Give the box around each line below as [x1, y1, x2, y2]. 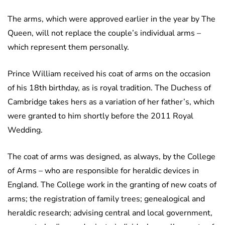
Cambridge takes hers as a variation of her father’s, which [8, 96, 214, 108]
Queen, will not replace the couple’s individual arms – [8, 28, 201, 39]
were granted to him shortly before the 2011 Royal [8, 110, 193, 122]
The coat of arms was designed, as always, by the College [8, 151, 215, 163]
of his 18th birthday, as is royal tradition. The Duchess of [8, 82, 211, 94]
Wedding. [8, 125, 43, 136]
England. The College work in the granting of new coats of [8, 179, 216, 191]
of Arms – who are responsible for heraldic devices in [8, 165, 199, 177]
